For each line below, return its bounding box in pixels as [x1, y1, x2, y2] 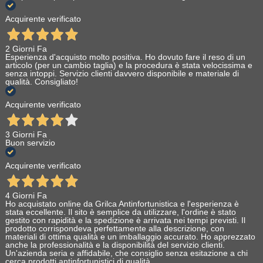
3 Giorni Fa [5, 130, 47, 140]
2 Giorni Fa [5, 44, 47, 54]
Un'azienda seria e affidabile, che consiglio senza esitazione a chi [5, 248, 248, 258]
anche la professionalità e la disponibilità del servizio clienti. [5, 240, 225, 250]
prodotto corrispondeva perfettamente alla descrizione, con [5, 224, 224, 234]
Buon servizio [5, 138, 55, 148]
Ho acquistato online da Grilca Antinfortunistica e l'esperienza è [5, 199, 239, 209]
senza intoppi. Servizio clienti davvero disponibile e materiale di [5, 69, 239, 79]
